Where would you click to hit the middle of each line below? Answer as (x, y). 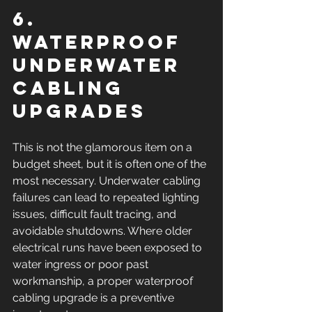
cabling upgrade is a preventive (95, 298)
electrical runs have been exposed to (109, 248)
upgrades (79, 111)
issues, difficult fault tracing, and (96, 214)
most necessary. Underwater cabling (108, 181)
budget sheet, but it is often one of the (111, 164)
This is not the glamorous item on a (104, 147)
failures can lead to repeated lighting (107, 197)
